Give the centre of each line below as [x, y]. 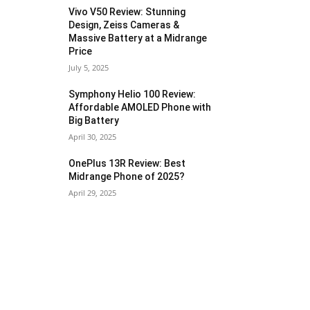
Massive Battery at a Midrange [138, 38]
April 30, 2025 [93, 137]
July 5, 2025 [89, 68]
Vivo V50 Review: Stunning [127, 12]
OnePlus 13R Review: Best [127, 164]
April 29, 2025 [93, 193]
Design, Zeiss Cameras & [124, 25]
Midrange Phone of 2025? [127, 177]
